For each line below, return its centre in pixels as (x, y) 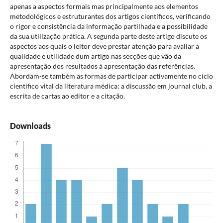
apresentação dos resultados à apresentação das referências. (102, 66)
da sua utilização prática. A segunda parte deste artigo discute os (108, 36)
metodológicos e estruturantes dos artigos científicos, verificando (110, 16)
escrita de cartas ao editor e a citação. (67, 96)
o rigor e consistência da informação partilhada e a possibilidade (109, 26)
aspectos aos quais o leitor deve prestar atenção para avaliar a (104, 46)
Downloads (30, 126)
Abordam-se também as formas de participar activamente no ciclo (111, 76)
